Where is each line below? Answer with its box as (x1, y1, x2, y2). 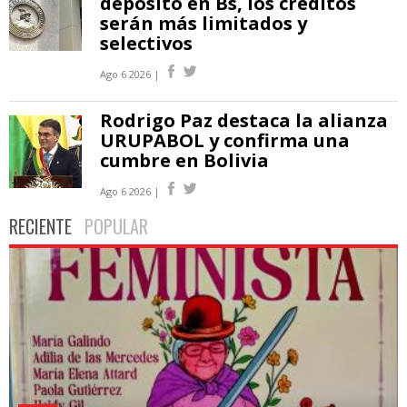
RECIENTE (9, 212, 72, 240)
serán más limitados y (100, 10, 307, 35)
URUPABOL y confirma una (100, 127, 350, 153)
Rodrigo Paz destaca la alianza (100, 107, 388, 133)
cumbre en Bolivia (100, 147, 269, 173)
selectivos (100, 30, 193, 55)
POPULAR (84, 212, 148, 240)
